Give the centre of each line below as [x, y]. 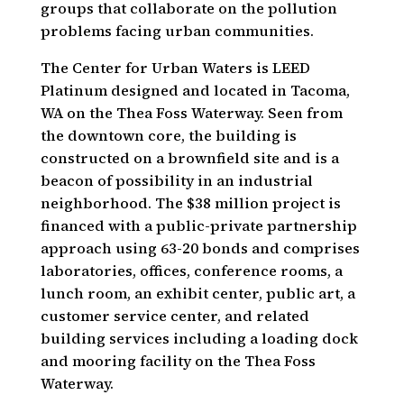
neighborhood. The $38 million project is [190, 203]
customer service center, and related [174, 316]
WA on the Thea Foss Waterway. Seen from [191, 113]
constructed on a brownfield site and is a [189, 158]
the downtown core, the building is [168, 135]
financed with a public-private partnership [198, 225]
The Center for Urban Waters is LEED [175, 68]
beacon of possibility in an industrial [176, 180]
